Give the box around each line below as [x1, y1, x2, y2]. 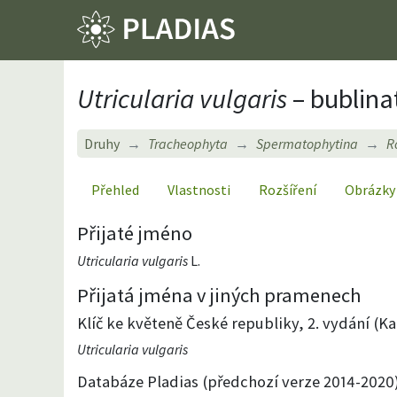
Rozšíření [259, 180, 316, 198]
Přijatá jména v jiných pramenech [77, 282, 362, 307]
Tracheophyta [148, 134, 228, 152]
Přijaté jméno [77, 220, 192, 245]
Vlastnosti [167, 180, 230, 198]
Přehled [91, 180, 139, 198]
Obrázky [345, 180, 395, 198]
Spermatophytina [256, 134, 358, 152]
